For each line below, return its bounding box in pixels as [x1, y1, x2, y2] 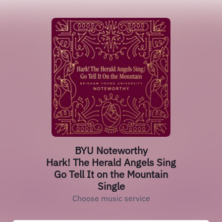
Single [97, 179, 125, 193]
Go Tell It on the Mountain [54, 167, 168, 181]
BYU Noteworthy [74, 144, 148, 157]
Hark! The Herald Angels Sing [46, 156, 176, 169]
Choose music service [72, 193, 150, 203]
